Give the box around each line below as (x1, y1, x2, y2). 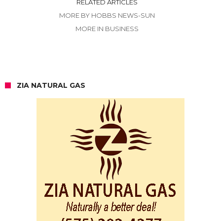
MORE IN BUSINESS (75, 25, 139, 33)
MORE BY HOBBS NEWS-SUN (59, 11, 155, 20)
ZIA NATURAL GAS (17, 81, 85, 90)
